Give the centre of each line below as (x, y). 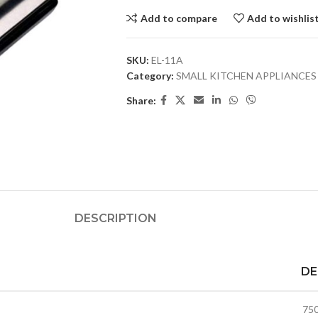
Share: (141, 100)
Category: (150, 76)
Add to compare (179, 18)
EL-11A (167, 60)
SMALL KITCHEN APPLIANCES (246, 76)
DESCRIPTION (116, 218)
